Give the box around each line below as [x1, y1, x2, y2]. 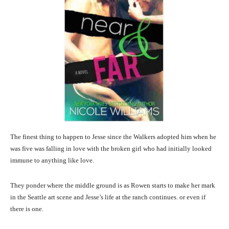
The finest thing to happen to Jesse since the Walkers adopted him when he [10, 133, 216, 141]
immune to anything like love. [10, 156, 94, 165]
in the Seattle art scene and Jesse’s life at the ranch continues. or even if [10, 193, 205, 201]
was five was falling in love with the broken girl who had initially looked [10, 145, 212, 153]
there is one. [10, 205, 43, 213]
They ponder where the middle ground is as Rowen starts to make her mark [10, 181, 215, 190]
